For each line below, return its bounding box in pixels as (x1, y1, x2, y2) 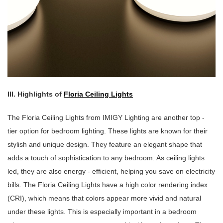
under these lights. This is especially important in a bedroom (7, 208, 197, 216)
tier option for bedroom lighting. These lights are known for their (7, 127, 208, 135)
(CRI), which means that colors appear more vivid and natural (7, 194, 201, 203)
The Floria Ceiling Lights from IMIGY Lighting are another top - (7, 113, 205, 122)
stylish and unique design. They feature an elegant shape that (7, 140, 202, 149)
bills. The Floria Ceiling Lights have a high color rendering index (7, 181, 208, 189)
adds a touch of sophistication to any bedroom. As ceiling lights (7, 154, 205, 162)
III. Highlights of (7, 90, 64, 99)
